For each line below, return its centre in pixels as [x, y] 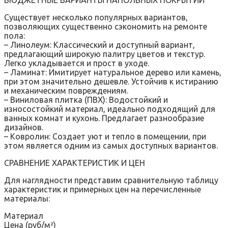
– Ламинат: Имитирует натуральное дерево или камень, [113, 72]
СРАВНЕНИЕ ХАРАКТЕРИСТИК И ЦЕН [75, 163]
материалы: [27, 198]
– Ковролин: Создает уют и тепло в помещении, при [105, 136]
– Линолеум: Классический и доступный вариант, [99, 45]
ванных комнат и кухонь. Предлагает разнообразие [104, 118]
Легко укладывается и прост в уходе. [77, 63]
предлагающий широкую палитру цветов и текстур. [105, 54]
